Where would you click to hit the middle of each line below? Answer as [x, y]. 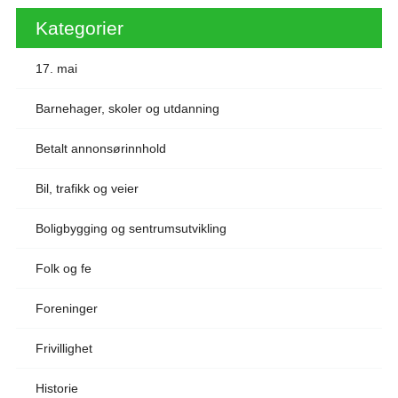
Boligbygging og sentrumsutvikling [131, 229]
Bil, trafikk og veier [87, 189]
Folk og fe [63, 269]
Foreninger [66, 309]
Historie [56, 389]
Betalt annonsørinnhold [100, 149]
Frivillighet [64, 349]
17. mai [56, 69]
